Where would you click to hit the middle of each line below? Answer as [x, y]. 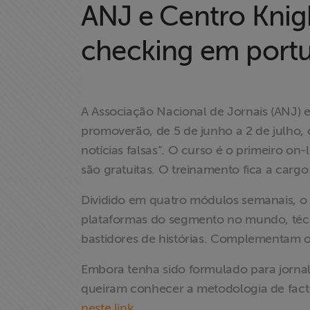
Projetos [34, 249]
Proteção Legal [54, 287]
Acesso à [36, 140]
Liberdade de [48, 194]
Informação [44, 156]
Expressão [39, 211]
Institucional [46, 64]
